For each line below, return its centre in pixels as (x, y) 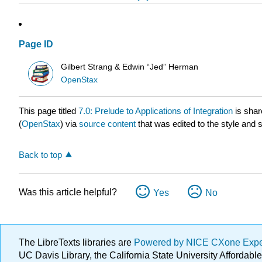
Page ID (36, 44)
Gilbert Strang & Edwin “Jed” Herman (130, 67)
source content (107, 124)
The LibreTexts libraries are (76, 242)
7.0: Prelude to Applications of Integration (156, 111)
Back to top (40, 155)
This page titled (49, 111)
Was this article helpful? (68, 192)
